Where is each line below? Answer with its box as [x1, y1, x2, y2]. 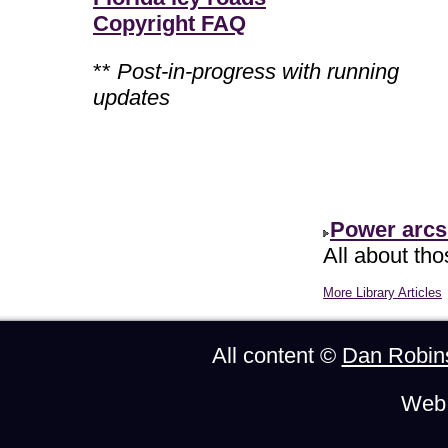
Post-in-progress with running [117, 59, 399, 84]
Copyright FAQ [93, 11, 246, 36]
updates [93, 85, 170, 110]
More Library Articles [323, 285, 442, 300]
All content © [211, 343, 342, 368]
